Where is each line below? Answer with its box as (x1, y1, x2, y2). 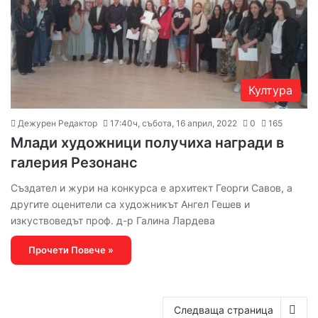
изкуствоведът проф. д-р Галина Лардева (11, 214, 215, 227)
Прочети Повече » (28, 244, 114, 256)
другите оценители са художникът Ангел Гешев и (11, 198, 250, 211)
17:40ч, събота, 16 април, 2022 (110, 118, 237, 129)
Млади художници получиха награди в (11, 134, 284, 152)
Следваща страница (174, 304, 273, 317)
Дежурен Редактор (18, 118, 97, 129)
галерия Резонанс (11, 154, 138, 172)
